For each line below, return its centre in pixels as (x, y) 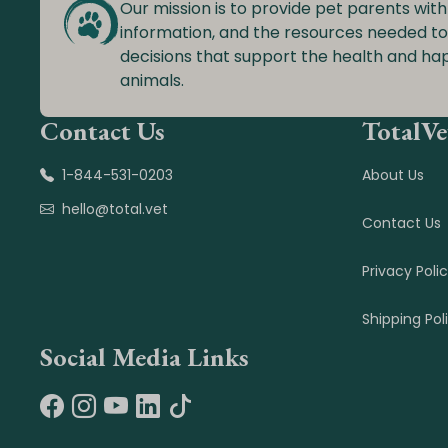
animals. (152, 80)
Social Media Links (144, 357)
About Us (393, 175)
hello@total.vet (115, 209)
